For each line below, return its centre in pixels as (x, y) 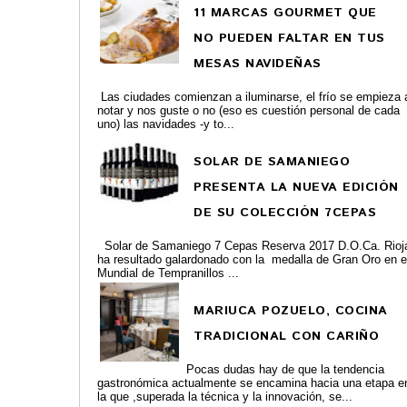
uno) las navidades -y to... (166, 124)
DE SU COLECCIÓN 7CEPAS (285, 213)
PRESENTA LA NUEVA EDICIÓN (296, 187)
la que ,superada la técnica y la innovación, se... (225, 397)
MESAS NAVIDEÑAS (258, 64)
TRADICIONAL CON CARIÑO (287, 336)
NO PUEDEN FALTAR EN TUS (289, 38)
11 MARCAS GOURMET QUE (285, 13)
